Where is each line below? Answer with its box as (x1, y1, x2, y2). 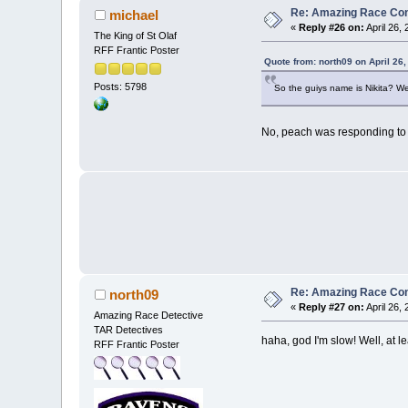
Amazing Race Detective (94, 309, 204, 321)
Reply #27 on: (299, 301, 365, 312)
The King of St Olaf (94, 29, 178, 41)
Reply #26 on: (299, 21, 365, 33)
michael (108, 6, 158, 23)
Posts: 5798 (94, 80, 148, 92)
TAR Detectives (94, 323, 164, 335)
